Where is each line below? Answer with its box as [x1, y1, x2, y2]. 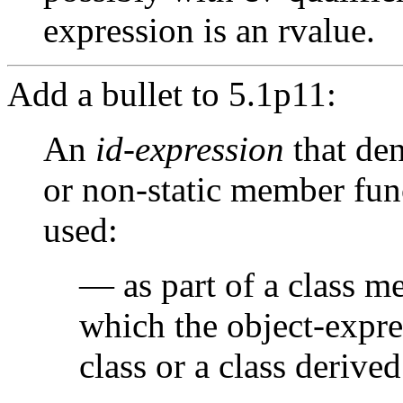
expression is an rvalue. [43, 10, 375, 49]
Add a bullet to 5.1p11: [7, 74, 336, 113]
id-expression [95, 129, 284, 168]
